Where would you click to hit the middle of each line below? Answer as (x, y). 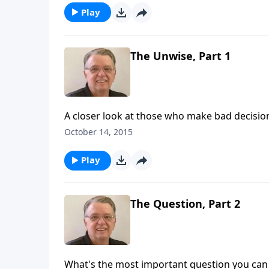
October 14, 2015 (98, 132)
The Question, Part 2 (185, 204)
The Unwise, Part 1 (180, 56)
